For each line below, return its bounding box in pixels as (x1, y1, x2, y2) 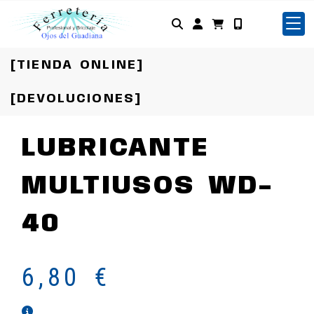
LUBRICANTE (22, 135, 210, 162)
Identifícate (201, 15, 278, 31)
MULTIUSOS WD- (22, 173, 273, 200)
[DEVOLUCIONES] (11, 93, 142, 105)
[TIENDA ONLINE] (11, 59, 144, 71)
